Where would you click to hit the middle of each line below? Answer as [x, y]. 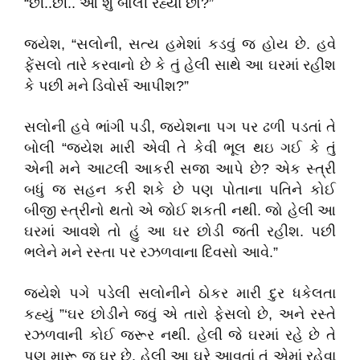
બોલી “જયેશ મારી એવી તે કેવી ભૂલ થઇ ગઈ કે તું [180, 148]
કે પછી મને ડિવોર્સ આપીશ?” [106, 86]
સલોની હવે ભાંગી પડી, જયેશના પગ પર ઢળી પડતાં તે [180, 127]
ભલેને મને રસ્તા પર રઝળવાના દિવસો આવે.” [151, 252]
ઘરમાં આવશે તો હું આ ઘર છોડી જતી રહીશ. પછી [180, 231]
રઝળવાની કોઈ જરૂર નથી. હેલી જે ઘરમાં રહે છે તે [180, 335]
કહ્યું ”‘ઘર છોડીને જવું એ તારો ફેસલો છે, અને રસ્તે [180, 314]
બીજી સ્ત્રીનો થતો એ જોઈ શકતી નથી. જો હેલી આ [180, 211]
